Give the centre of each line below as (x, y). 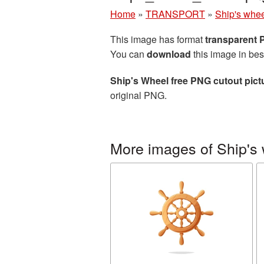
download (169, 54)
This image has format (158, 39)
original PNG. (138, 95)
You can (128, 54)
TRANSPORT (175, 14)
